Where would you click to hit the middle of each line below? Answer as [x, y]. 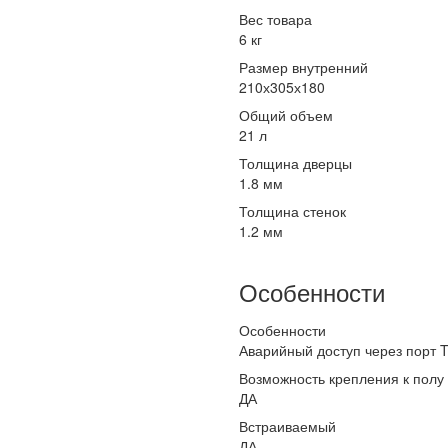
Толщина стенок [292, 211]
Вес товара [275, 19]
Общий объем [286, 115]
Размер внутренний [303, 67]
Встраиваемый [287, 426]
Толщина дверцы [295, 163]
